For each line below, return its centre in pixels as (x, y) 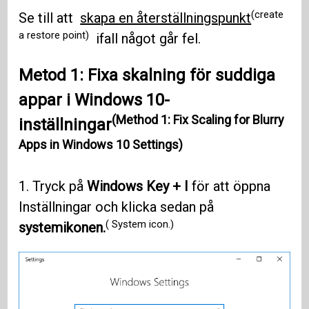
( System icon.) (140, 224)
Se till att (50, 18)
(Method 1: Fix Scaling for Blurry (198, 120)
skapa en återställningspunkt (166, 18)
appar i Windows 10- (94, 100)
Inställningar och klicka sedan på (117, 207)
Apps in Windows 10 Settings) (101, 145)
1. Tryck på (53, 187)
